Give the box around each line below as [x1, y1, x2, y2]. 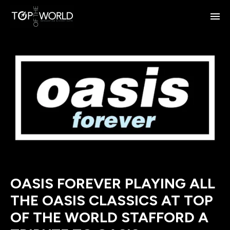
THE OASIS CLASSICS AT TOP [10, 191, 213, 209]
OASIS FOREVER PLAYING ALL [10, 174, 215, 192]
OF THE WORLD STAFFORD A [10, 208, 208, 226]
